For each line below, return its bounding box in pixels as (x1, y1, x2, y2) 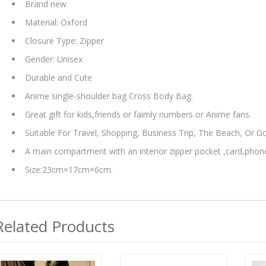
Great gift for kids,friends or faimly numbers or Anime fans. (25, 108, 251, 120)
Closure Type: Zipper (25, 34, 104, 46)
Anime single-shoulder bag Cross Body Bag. (25, 90, 193, 102)
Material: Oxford (25, 16, 87, 28)
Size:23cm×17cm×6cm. (25, 163, 113, 175)
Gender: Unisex (25, 53, 83, 65)
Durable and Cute (25, 71, 92, 83)
